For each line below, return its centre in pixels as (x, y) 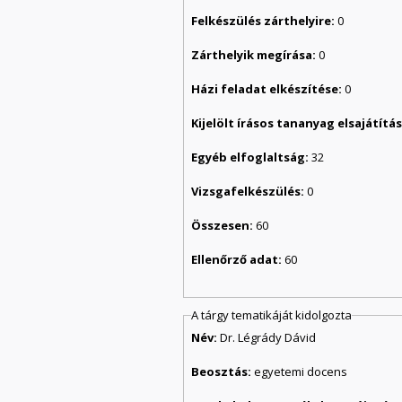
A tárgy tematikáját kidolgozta (272, 315)
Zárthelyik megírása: (255, 55)
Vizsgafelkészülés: (249, 192)
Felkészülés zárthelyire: (265, 21)
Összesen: (224, 226)
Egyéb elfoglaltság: (252, 157)
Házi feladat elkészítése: (268, 89)
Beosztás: (223, 371)
